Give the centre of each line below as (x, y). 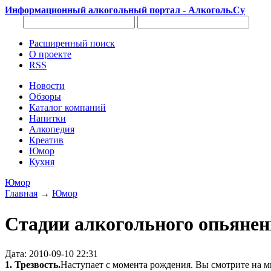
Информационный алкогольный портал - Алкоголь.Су (125, 10)
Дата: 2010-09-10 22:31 (51, 253)
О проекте (50, 54)
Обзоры (45, 96)
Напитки (47, 118)
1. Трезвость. (33, 264)
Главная (21, 193)
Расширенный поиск (72, 43)
